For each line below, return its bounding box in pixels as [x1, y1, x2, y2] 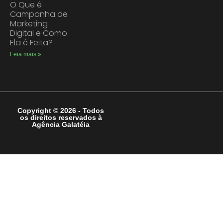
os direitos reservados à [19, 113, 102, 121]
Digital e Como [10, 27, 67, 39]
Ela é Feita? [10, 37, 53, 48]
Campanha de [10, 8, 68, 20]
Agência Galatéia [32, 120, 90, 128]
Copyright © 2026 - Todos [17, 107, 104, 114]
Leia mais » [10, 51, 41, 58]
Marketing [10, 18, 48, 29]
